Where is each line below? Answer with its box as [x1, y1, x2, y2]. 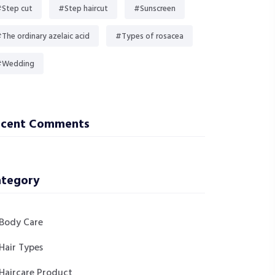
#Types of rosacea [115, 30, 184, 43]
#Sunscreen [134, 2, 176, 15]
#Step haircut [58, 2, 108, 15]
